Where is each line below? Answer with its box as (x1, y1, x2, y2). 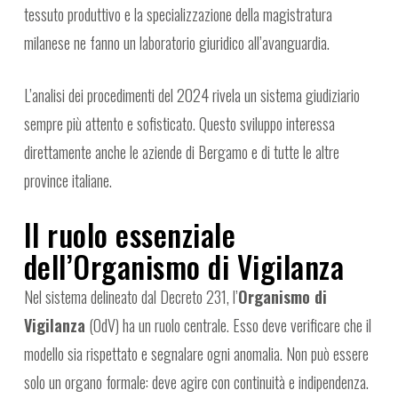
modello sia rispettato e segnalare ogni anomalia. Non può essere (23, 342, 369, 366)
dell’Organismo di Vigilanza (23, 244, 345, 290)
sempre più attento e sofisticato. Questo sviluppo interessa (23, 112, 335, 136)
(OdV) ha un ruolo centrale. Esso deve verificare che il (84, 314, 371, 338)
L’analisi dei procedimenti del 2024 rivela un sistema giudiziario (23, 84, 360, 107)
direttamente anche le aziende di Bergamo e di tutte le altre (23, 140, 339, 164)
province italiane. (23, 169, 112, 193)
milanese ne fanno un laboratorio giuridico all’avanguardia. (23, 31, 330, 55)
